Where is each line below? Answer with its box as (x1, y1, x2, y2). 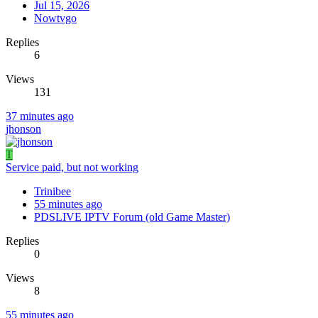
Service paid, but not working (6, 160, 138, 173)
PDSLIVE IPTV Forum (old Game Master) (34, 210, 230, 223)
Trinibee (34, 185, 71, 197)
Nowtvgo (34, 11, 77, 24)
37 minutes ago (6, 109, 74, 122)
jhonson (6, 122, 41, 135)
